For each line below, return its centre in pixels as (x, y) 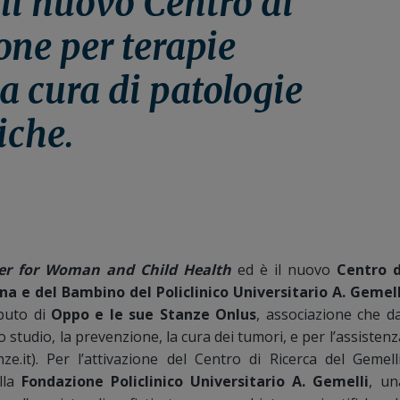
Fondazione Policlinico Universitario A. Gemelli (196, 381)
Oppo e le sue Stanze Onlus (154, 314)
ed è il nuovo (283, 270)
